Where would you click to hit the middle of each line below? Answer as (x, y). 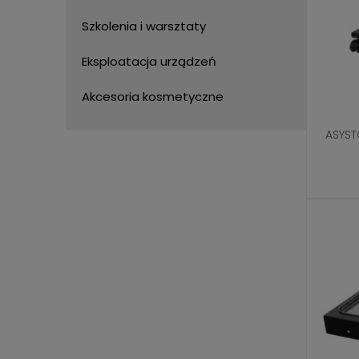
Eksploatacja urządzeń (149, 61)
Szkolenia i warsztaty (144, 26)
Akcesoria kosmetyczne (153, 97)
